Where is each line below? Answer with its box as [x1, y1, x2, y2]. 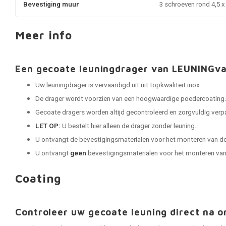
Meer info [15, 28, 73, 42]
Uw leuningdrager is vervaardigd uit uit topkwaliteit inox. [35, 80, 202, 90]
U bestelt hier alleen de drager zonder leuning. [61, 121, 197, 131]
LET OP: [35, 121, 61, 131]
